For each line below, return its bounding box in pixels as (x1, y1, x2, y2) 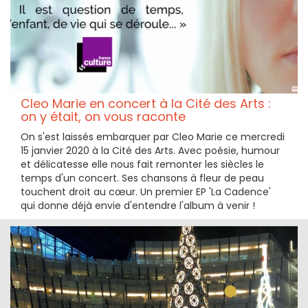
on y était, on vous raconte (21, 107, 186, 125)
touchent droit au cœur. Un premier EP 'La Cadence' (21, 184, 271, 199)
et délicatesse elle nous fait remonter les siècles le (21, 157, 264, 171)
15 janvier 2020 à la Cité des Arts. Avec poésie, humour (21, 143, 280, 157)
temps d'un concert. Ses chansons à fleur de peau (21, 170, 264, 185)
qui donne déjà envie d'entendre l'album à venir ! (21, 198, 255, 212)
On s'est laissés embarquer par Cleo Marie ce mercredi (21, 129, 285, 144)
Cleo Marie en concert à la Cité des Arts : (21, 94, 271, 112)
